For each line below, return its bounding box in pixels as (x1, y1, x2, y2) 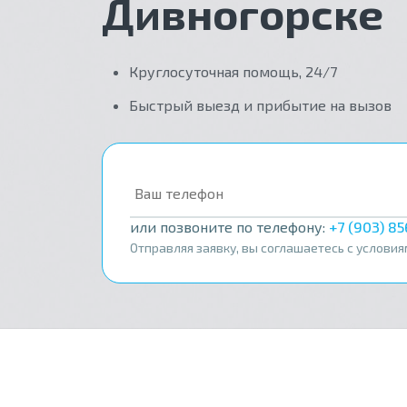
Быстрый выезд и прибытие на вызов (129, 96, 392, 114)
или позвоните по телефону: (130, 218, 329, 235)
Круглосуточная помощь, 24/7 (129, 63, 337, 80)
